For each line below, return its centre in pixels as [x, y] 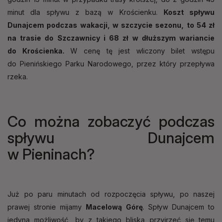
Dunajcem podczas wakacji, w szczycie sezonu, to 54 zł [111, 25]
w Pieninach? [51, 154]
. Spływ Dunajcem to [179, 207]
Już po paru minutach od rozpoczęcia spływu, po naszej [111, 194]
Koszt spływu [189, 12]
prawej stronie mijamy [47, 207]
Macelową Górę [114, 207]
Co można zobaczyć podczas [111, 121]
